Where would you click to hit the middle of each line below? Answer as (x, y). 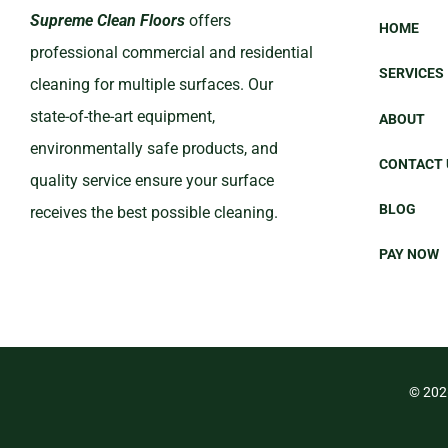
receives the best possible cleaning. (154, 212)
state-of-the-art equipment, (122, 116)
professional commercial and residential (171, 52)
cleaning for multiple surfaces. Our (151, 84)
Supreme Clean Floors (107, 20)
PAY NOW (408, 253)
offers (208, 20)
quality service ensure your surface (152, 180)
